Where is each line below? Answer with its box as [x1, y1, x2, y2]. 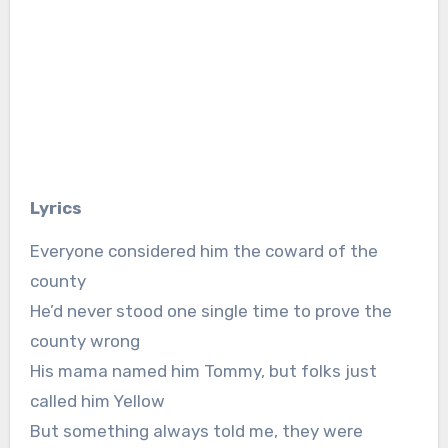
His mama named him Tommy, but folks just [29, 360, 377, 381]
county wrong [29, 330, 140, 351]
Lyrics [38, 197, 82, 218]
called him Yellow [29, 390, 165, 411]
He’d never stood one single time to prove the [29, 300, 392, 321]
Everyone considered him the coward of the [29, 240, 378, 261]
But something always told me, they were [29, 420, 363, 441]
